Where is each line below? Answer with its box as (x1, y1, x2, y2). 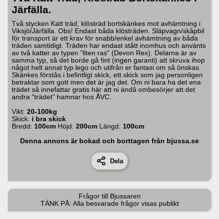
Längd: (99, 122, 123, 130)
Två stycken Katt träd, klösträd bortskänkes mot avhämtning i (12, 19, 200, 27)
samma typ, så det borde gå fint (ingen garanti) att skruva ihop (12, 56, 205, 64)
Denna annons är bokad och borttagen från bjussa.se (20, 136, 199, 145)
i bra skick (32, 114, 66, 123)
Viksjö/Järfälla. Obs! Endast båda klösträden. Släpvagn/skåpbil (12, 26, 204, 35)
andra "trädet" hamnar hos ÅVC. (12, 92, 111, 101)
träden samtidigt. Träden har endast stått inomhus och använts (12, 41, 206, 49)
